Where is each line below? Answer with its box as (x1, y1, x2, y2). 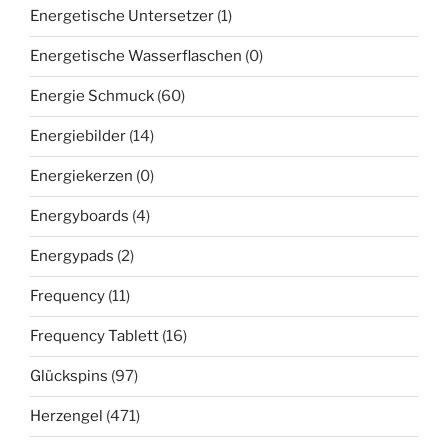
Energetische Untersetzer (30, 7, 214, 26)
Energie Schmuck (30, 87, 154, 106)
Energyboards (30, 207, 129, 226)
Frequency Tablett (30, 327, 159, 346)
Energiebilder (30, 127, 126, 146)
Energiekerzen (30, 167, 133, 186)
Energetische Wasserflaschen (30, 47, 242, 66)
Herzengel (30, 407, 103, 426)
